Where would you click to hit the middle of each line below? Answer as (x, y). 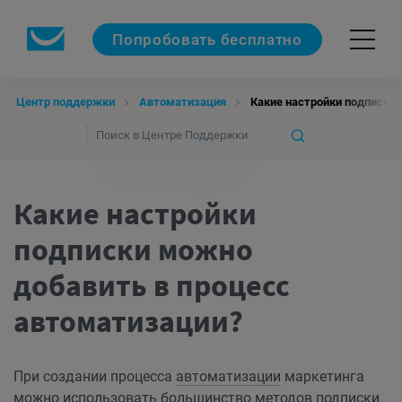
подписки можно (133, 249)
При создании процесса (95, 376)
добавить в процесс (152, 285)
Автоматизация (183, 102)
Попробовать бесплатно (207, 39)
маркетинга (323, 376)
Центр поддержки (66, 102)
